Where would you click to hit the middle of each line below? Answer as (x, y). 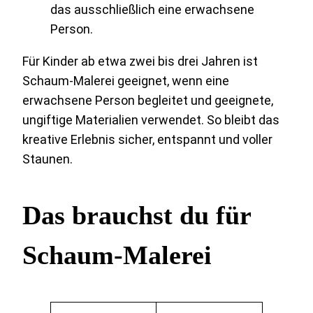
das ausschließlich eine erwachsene (152, 10)
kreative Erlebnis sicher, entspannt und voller (147, 140)
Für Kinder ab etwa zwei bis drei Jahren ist (140, 61)
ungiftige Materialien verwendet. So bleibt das (151, 120)
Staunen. (48, 159)
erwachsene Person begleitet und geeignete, (148, 101)
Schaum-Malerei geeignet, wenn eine (126, 81)
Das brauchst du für (137, 216)
